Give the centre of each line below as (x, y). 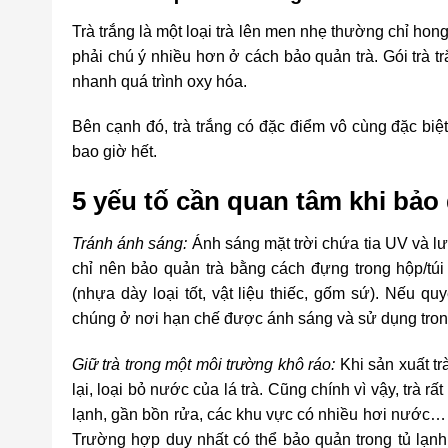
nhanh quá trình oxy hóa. (159, 81)
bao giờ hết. (114, 152)
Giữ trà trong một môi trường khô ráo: (204, 364)
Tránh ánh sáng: (130, 243)
